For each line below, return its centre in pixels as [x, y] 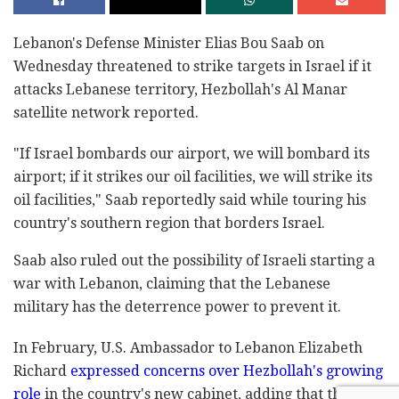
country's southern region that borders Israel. [169, 223]
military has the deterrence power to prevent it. [177, 306]
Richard [42, 370]
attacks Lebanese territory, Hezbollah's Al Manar [180, 89]
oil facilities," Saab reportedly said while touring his [190, 199]
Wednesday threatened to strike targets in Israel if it [192, 66]
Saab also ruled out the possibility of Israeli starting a [194, 260]
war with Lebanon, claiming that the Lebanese [172, 283]
